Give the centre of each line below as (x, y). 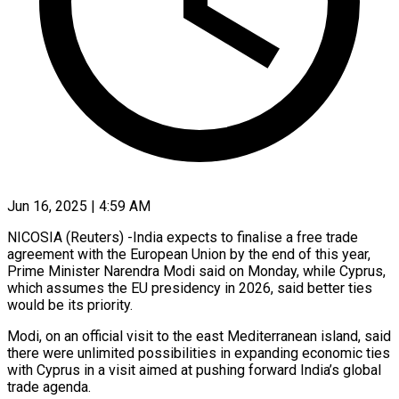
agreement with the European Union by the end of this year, (189, 254)
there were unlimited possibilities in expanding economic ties (199, 353)
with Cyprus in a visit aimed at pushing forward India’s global (194, 370)
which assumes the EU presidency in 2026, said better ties (190, 288)
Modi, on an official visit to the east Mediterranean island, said (199, 336)
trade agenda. (49, 387)
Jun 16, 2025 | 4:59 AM (79, 206)
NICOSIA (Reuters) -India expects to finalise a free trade (183, 237)
